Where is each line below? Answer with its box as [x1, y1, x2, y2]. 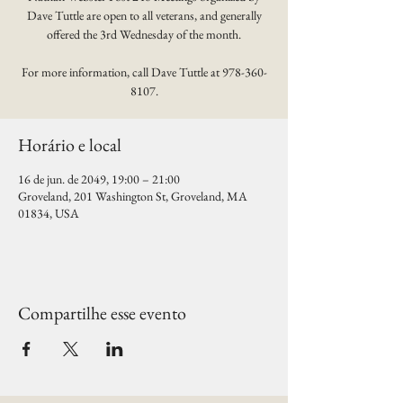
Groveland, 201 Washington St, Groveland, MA [18, 188, 247, 204]
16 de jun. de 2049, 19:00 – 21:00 [18, 171, 180, 187]
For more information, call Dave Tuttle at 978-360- [21, 64, 267, 80]
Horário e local [18, 133, 121, 157]
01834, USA [18, 205, 79, 221]
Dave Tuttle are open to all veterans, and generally [26, 7, 262, 23]
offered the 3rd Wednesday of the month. [47, 26, 241, 42]
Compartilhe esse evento [18, 301, 186, 325]
